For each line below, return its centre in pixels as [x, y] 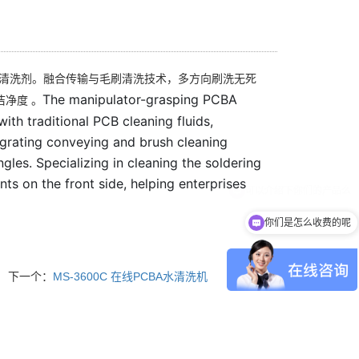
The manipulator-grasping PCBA [139, 99]
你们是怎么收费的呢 [308, 222]
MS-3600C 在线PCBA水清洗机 [130, 276]
